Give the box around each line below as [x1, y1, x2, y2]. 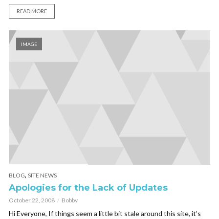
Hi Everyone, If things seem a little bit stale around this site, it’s [9, 209, 201, 218]
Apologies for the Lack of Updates [9, 182, 168, 194]
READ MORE [17, 8, 47, 15]
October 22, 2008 [9, 197, 55, 204]
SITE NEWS [28, 172, 57, 179]
